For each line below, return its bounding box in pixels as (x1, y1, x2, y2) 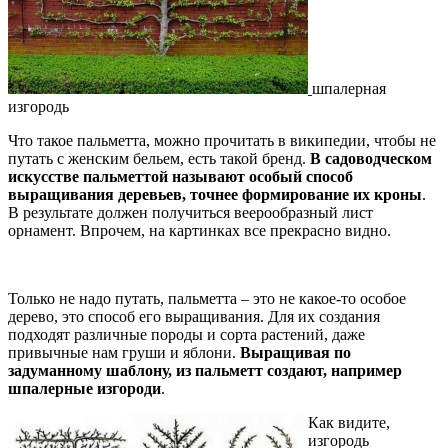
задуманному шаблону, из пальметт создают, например (8, 361, 402, 379)
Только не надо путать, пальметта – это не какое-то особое (8, 289, 406, 307)
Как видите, (308, 413, 390, 431)
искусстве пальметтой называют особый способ (8, 167, 353, 185)
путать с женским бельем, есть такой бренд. (8, 149, 310, 167)
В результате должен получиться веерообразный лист (8, 203, 373, 221)
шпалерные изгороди (8, 379, 161, 397)
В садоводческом (310, 149, 432, 167)
